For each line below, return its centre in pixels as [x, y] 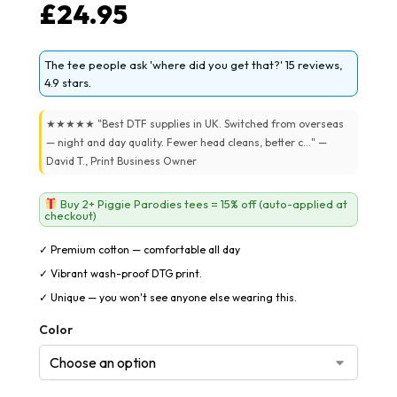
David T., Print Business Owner [121, 161]
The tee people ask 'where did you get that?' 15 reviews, [194, 65]
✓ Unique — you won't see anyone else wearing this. [168, 297]
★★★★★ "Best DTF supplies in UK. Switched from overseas [195, 124]
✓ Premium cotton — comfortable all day [140, 249]
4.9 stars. [68, 82]
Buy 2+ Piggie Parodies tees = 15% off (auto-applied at [202, 203]
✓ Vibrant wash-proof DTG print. [121, 273]
